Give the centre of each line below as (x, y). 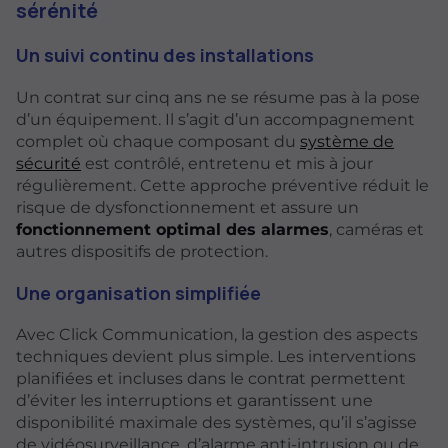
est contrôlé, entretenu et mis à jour (227, 163)
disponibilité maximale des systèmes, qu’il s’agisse (216, 423)
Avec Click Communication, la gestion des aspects (217, 335)
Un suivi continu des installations (165, 55)
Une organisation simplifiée (138, 292)
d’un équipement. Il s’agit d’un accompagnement (215, 119)
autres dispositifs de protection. (142, 251)
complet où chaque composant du (158, 141)
